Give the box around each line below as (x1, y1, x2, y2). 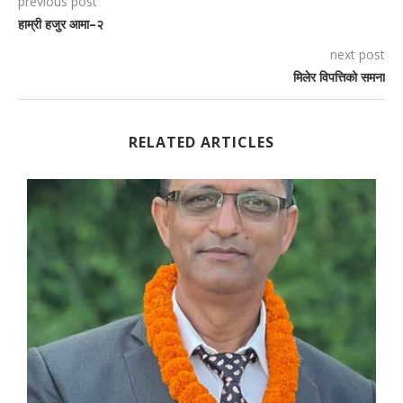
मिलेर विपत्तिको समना (293, 68, 385, 86)
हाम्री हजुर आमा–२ (18, 15, 103, 33)
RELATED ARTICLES (129, 132, 274, 153)
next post (330, 46, 385, 64)
